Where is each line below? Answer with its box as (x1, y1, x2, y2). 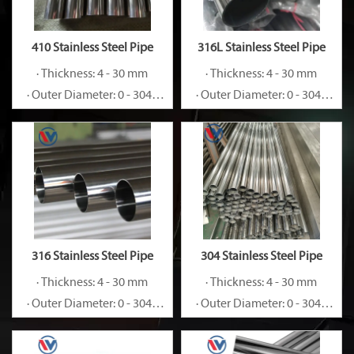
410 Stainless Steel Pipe (31, 42, 153, 55)
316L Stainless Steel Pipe (197, 42, 326, 55)
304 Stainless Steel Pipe (200, 250, 322, 264)
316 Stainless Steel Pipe (31, 250, 153, 264)
